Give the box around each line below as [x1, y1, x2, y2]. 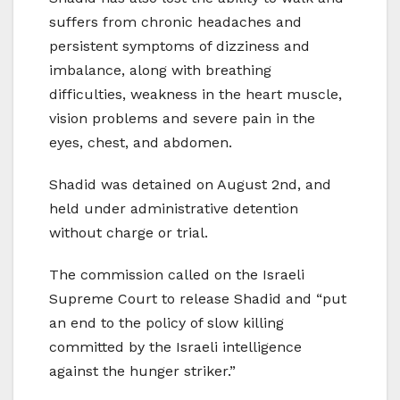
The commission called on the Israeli [49, 265, 304, 283]
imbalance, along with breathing [49, 61, 271, 79]
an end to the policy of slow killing [49, 313, 284, 331]
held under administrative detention [49, 199, 298, 217]
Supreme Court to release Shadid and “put [49, 289, 346, 307]
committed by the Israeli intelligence [49, 337, 302, 355]
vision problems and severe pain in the [49, 109, 315, 127]
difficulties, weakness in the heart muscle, [49, 85, 342, 103]
